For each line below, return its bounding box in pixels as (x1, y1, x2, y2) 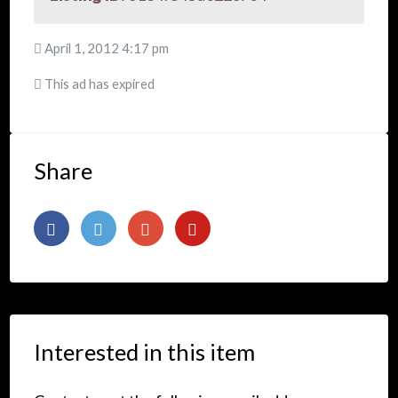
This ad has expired (41, 75, 155, 92)
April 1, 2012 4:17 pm (41, 39, 169, 56)
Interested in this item (33, 338, 255, 366)
